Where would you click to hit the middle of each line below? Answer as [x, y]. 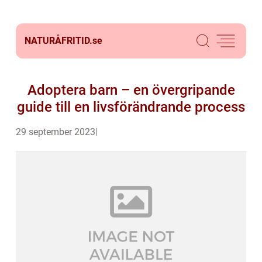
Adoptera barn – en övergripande [131, 90]
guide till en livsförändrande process [131, 107]
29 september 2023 [56, 132]
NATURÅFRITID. [58, 41]
